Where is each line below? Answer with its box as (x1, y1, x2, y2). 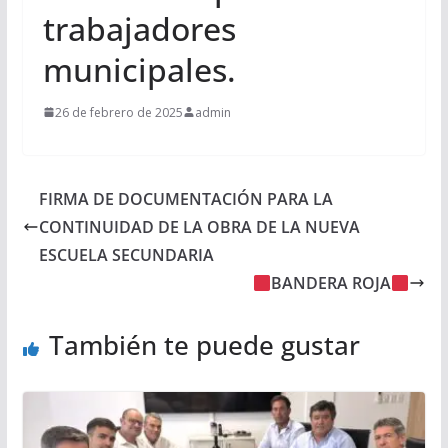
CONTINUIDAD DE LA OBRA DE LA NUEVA (38, 215, 360, 238)
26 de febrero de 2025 (54, 103, 183, 121)
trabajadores (42, 6, 236, 50)
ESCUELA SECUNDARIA (38, 243, 214, 266)
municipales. (42, 47, 236, 91)
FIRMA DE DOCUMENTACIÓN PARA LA (38, 187, 333, 210)
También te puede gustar (48, 326, 360, 363)
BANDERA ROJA (271, 271, 392, 294)
